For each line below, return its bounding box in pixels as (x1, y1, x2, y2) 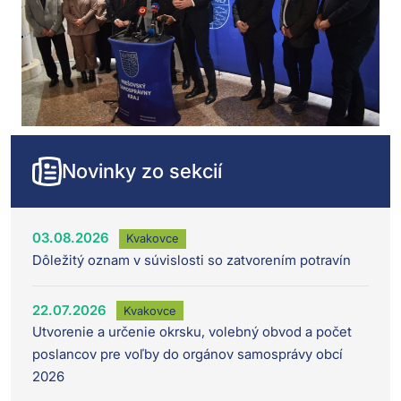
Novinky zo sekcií (62, 158, 222, 183)
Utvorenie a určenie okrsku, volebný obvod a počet (32, 323, 352, 341)
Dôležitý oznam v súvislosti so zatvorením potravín (32, 251, 351, 269)
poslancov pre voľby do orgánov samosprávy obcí (32, 346, 343, 363)
